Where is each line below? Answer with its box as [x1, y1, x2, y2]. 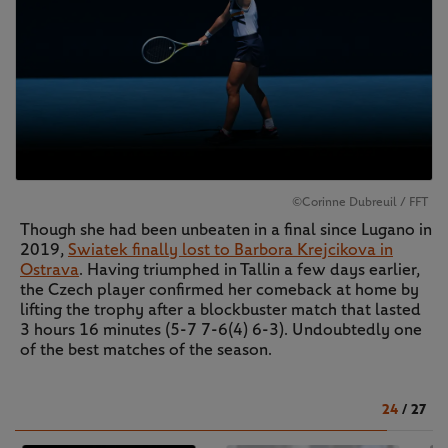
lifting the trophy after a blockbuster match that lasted [20, 301, 421, 319]
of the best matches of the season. [20, 341, 272, 359]
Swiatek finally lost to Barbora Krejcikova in [68, 241, 393, 259]
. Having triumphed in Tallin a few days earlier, [79, 261, 420, 279]
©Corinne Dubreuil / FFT [292, 196, 428, 210]
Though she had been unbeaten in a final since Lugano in [20, 221, 432, 239]
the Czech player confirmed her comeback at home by [20, 281, 419, 299]
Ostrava [20, 261, 79, 279]
